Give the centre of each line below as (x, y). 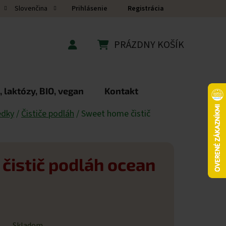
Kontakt (121, 91)
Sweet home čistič (116, 114)
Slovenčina (32, 9)
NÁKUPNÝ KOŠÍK (133, 57)
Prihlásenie (90, 8)
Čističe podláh (48, 114)
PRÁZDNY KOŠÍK (149, 45)
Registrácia (146, 8)
